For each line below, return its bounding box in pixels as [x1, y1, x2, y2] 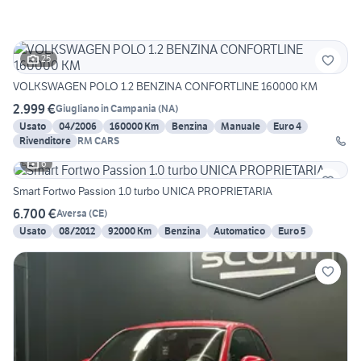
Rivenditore [19, 134, 71, 147]
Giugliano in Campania [56, 102, 156, 115]
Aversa [56, 207, 87, 220]
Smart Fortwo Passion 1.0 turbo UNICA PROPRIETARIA [13, 183, 272, 198]
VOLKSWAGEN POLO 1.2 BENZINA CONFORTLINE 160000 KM [13, 78, 317, 93]
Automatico [214, 224, 265, 237]
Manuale [221, 119, 260, 132]
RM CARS [77, 134, 119, 147]
